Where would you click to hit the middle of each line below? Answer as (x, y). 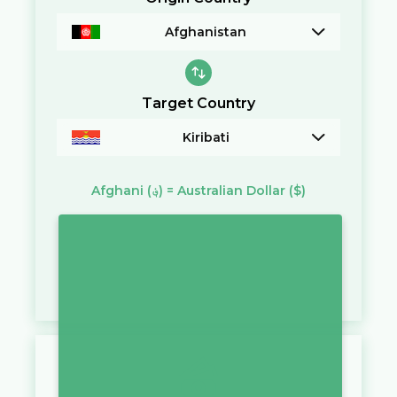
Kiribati (206, 137)
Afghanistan (206, 32)
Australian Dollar (231, 190)
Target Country (198, 103)
